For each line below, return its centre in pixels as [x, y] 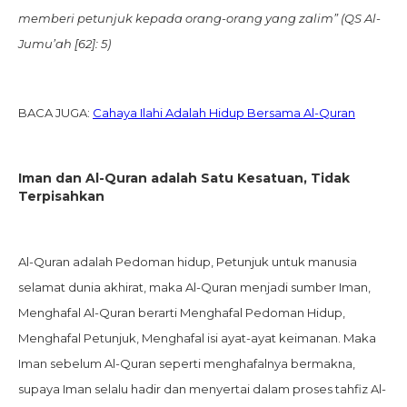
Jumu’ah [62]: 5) [65, 44]
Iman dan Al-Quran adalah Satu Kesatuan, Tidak [184, 179]
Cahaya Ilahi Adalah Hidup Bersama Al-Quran [224, 113]
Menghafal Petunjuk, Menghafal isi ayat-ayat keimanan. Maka [197, 338]
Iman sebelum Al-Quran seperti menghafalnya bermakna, [187, 364]
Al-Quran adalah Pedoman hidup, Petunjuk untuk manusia [188, 262]
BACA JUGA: [55, 113]
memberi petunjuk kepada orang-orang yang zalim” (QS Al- [199, 19]
